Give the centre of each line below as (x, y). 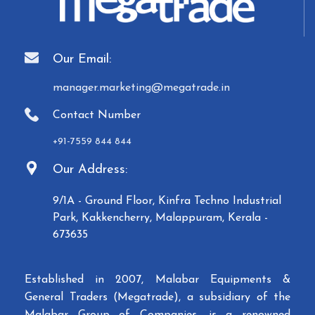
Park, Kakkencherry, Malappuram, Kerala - (161, 218)
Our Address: (90, 169)
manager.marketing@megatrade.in (142, 88)
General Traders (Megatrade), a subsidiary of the (157, 297)
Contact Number (97, 115)
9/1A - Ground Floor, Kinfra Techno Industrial (167, 201)
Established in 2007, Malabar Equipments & (157, 279)
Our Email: (82, 59)
